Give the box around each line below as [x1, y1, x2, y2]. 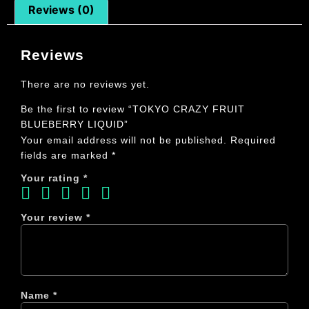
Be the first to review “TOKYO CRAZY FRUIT [21, 103, 245, 115]
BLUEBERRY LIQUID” [21, 119, 128, 130]
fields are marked [21, 150, 112, 161]
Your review [21, 212, 86, 223]
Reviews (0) [28, 2, 95, 17]
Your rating [21, 172, 83, 184]
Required [230, 134, 276, 146]
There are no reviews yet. [21, 78, 150, 90]
